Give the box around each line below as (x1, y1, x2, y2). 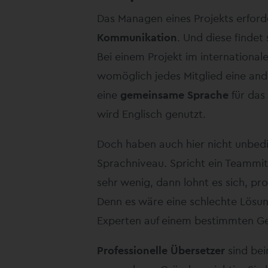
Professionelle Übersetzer (97, 243, 225, 257)
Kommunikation (97, 30, 177, 44)
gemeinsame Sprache (120, 87, 229, 102)
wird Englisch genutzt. (97, 106, 206, 121)
